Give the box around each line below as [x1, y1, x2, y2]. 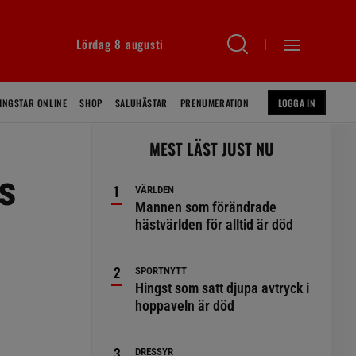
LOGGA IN [277, 96, 315, 110]
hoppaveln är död [135, 297, 235, 314]
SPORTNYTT [135, 265, 188, 277]
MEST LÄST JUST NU [149, 137, 274, 161]
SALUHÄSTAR [114, 96, 168, 110]
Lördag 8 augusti [76, 35, 164, 52]
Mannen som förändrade [135, 199, 277, 215]
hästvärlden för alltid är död [135, 216, 294, 233]
